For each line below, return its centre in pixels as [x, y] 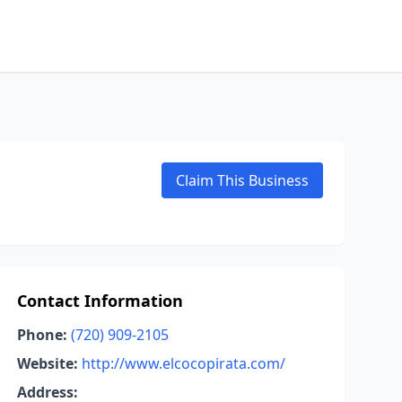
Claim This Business [242, 180]
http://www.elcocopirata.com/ [183, 363]
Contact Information [100, 301]
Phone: [42, 335]
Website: [47, 363]
